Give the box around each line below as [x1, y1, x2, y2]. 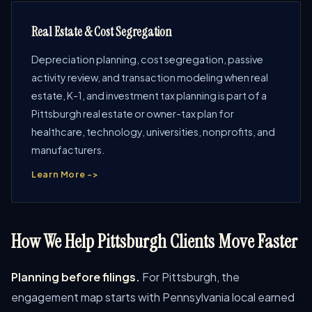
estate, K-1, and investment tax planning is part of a [31, 89, 267, 102]
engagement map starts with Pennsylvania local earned [11, 290, 295, 304]
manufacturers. [31, 143, 104, 156]
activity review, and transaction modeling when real [31, 71, 268, 84]
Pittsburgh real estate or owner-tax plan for [31, 107, 234, 120]
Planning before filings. [11, 270, 140, 284]
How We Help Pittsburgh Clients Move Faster [11, 229, 297, 253]
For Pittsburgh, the [140, 270, 240, 284]
